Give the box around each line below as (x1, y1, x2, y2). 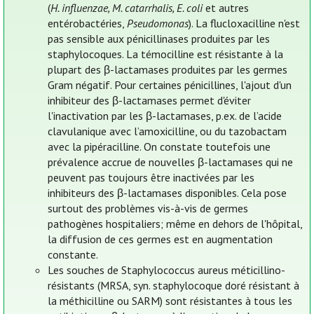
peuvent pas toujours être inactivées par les (48, 170, 255, 185)
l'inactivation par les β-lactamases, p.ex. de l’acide (48, 109, 282, 123)
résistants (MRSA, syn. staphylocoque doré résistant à (48, 278, 300, 293)
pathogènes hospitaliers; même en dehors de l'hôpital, (48, 217, 303, 231)
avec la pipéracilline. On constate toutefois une (48, 139, 271, 154)
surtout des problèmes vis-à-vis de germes (48, 201, 249, 216)
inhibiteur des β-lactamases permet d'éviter (48, 93, 252, 108)
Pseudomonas (127, 16, 189, 31)
